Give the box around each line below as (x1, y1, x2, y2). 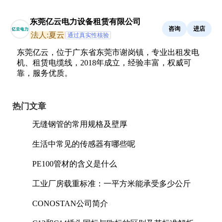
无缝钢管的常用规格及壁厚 (32, 120, 127, 128)
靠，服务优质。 (17, 69, 72, 77)
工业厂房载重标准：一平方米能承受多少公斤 (32, 179, 191, 188)
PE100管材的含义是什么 (32, 160, 117, 168)
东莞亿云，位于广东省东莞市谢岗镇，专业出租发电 (17, 48, 199, 56)
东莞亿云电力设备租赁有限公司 (30, 17, 141, 26)
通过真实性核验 (67, 32, 109, 39)
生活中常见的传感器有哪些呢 (32, 140, 135, 148)
